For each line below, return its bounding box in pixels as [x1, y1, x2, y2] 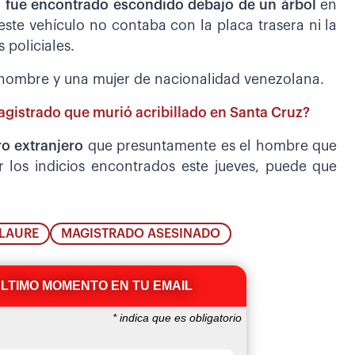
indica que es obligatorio [116, 311, 242, 325]
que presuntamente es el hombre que [83, 139, 338, 153]
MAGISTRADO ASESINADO [61, 227, 221, 241]
